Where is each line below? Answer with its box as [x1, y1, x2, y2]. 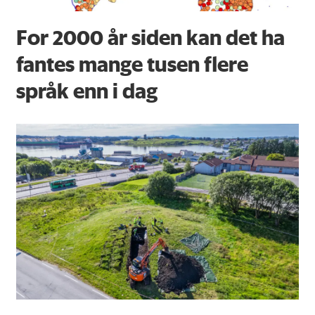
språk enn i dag [15, 77, 157, 104]
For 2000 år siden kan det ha [15, 24, 285, 51]
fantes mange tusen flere [15, 51, 248, 77]
